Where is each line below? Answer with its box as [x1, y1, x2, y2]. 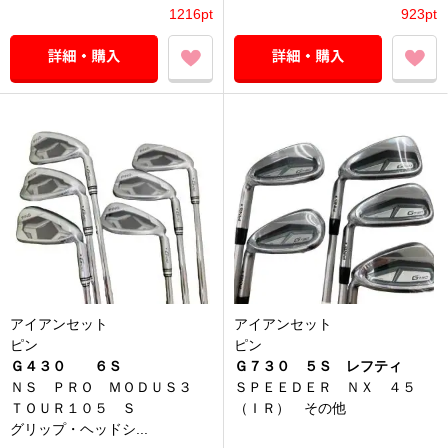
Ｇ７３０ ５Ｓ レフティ [234, 358, 402, 375]
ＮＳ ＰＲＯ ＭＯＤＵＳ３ [10, 379, 206, 396]
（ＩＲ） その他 [234, 400, 346, 417]
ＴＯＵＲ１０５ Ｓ [10, 400, 136, 417]
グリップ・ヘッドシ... [10, 421, 148, 438]
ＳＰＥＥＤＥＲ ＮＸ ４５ [234, 379, 416, 396]
